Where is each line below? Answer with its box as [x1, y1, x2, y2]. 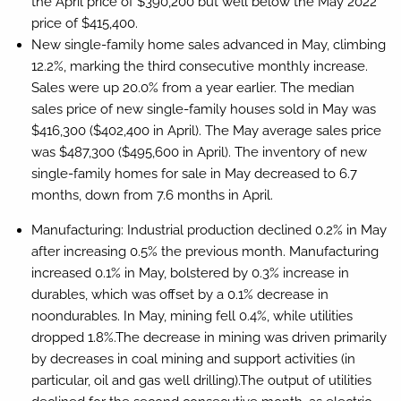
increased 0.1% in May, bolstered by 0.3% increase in [30, 264, 349, 281]
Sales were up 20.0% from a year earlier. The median [30, 79, 354, 96]
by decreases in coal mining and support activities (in [30, 350, 355, 367]
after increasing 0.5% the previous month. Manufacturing [30, 243, 379, 260]
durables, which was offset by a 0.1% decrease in [30, 286, 328, 303]
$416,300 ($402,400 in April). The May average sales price [30, 122, 381, 139]
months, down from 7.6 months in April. [30, 186, 273, 203]
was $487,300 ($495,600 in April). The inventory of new [30, 143, 367, 160]
